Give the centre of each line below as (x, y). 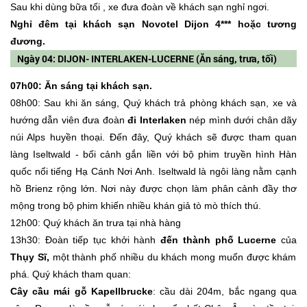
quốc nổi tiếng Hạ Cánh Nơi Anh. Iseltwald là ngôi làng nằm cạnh (153, 171)
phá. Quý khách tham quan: (71, 274)
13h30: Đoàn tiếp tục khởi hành (86, 240)
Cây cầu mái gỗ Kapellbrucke (82, 291)
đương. (29, 41)
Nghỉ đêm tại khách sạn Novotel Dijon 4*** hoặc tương (153, 24)
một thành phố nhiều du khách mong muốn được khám (174, 257)
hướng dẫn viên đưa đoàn (69, 120)
